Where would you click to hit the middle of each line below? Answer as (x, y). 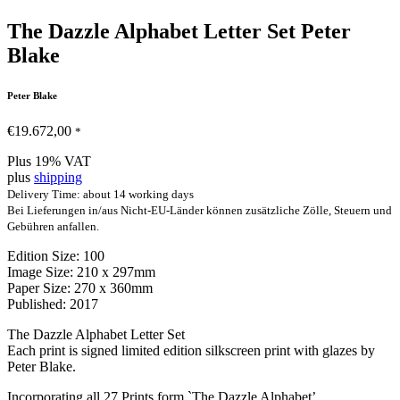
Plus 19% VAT (49, 162)
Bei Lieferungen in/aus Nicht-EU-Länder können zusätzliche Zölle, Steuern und (200, 211)
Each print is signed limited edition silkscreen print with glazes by (191, 351)
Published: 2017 (53, 304)
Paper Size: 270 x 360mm (80, 288)
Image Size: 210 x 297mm (81, 272)
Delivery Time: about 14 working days (100, 195)
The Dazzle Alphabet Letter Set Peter (179, 32)
